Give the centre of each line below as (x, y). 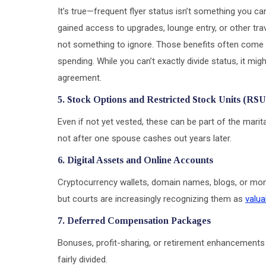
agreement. (80, 77)
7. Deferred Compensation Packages (134, 220)
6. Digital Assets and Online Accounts (135, 160)
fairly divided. (83, 259)
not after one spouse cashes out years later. (145, 138)
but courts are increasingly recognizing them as (151, 199)
